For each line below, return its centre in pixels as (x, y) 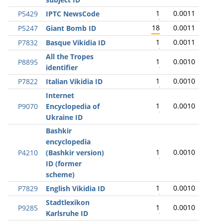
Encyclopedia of (73, 106)
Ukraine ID (64, 117)
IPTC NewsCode (73, 14)
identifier (62, 67)
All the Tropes (70, 56)
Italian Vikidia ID (74, 81)
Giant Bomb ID (71, 28)
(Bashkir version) (75, 153)
